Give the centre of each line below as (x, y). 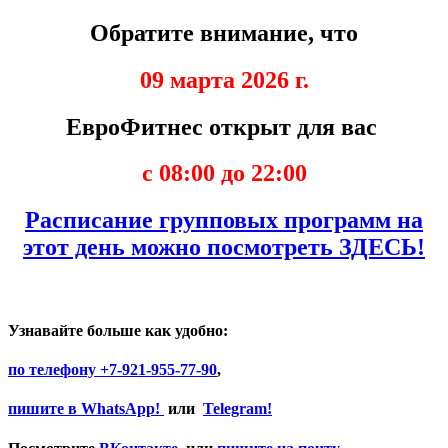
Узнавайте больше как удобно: (118, 330)
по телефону (54, 370)
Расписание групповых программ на (224, 220)
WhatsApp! (122, 409)
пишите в (44, 409)
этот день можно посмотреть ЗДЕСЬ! (224, 247)
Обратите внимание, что (224, 32)
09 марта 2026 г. (224, 79)
